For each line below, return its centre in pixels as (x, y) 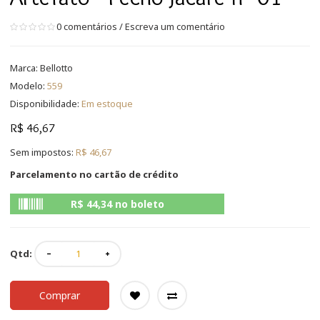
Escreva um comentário (175, 26)
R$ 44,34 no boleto (117, 204)
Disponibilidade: (46, 103)
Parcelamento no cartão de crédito (94, 174)
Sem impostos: (43, 152)
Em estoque (107, 103)
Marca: (25, 67)
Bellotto (56, 67)
